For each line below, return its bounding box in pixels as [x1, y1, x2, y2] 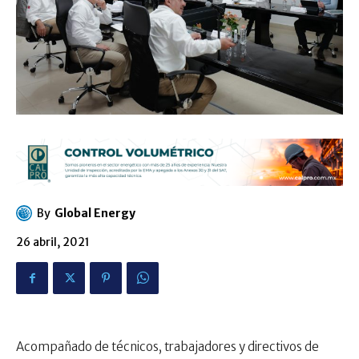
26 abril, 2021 [16, 235, 90, 250]
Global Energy [54, 206, 135, 221]
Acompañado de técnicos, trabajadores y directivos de [16, 339, 319, 355]
